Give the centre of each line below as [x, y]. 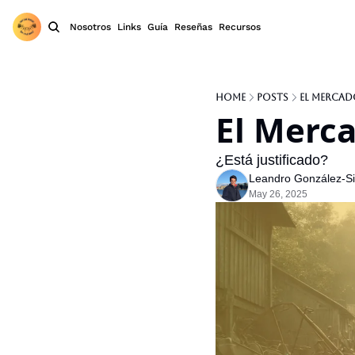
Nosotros [90, 27]
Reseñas [193, 27]
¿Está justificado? [272, 160]
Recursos [240, 27]
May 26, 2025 [278, 194]
